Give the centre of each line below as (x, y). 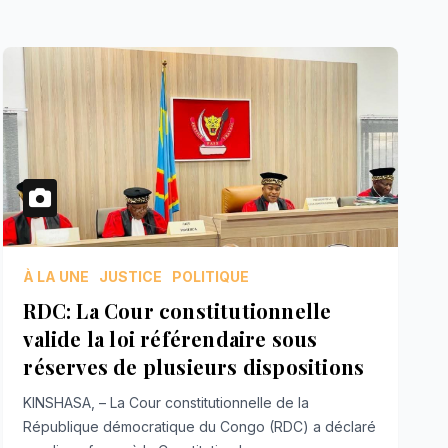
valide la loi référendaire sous (170, 338)
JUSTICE (131, 276)
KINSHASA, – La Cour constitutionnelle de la (166, 402)
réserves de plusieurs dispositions (194, 366)
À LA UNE (56, 276)
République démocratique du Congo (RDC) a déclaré (200, 426)
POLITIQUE (211, 276)
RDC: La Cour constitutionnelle (177, 310)
